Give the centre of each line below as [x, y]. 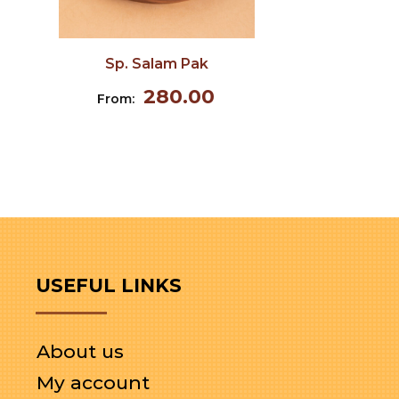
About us [80, 351]
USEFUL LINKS [108, 285]
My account [93, 383]
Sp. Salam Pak [157, 64]
